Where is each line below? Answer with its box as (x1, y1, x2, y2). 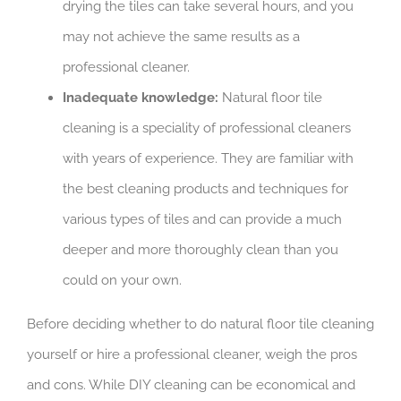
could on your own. (63, 272, 182, 289)
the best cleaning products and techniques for (63, 181, 348, 198)
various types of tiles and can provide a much (63, 211, 342, 228)
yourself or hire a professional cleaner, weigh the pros (27, 346, 357, 363)
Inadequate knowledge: (63, 90, 218, 107)
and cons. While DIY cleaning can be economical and (27, 377, 355, 394)
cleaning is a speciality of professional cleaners (63, 120, 351, 137)
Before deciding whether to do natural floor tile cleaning (27, 316, 374, 333)
